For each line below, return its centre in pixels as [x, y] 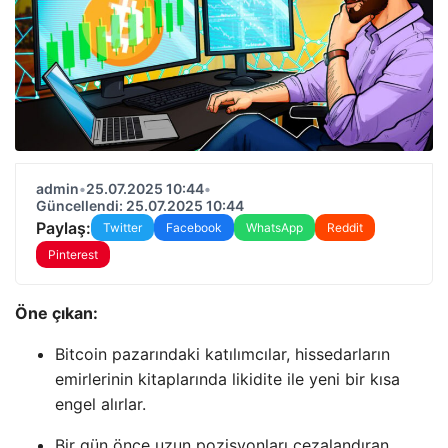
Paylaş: [63, 227]
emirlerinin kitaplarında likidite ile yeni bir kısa [227, 379]
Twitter [122, 227]
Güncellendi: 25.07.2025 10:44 [140, 205]
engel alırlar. [100, 404]
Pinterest [73, 254]
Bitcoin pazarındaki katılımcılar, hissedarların [222, 354]
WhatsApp [274, 227]
